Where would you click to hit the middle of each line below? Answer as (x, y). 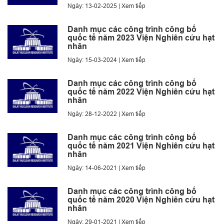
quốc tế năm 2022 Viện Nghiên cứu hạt (141, 91)
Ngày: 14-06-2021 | (94, 167)
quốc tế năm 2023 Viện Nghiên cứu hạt (141, 37)
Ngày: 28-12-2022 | (94, 113)
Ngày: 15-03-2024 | (94, 59)
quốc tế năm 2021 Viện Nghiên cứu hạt (141, 145)
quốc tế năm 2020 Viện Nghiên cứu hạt (141, 199)
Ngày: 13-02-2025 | (94, 5)
